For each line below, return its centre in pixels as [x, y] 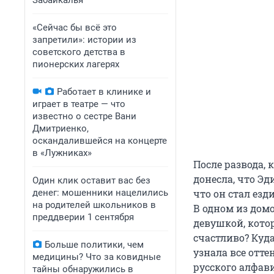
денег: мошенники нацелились [100, 193]
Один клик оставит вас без [91, 180]
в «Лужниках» [62, 153]
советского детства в [79, 52]
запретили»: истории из [84, 40]
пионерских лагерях [76, 64]
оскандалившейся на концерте [100, 141]
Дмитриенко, [61, 128]
